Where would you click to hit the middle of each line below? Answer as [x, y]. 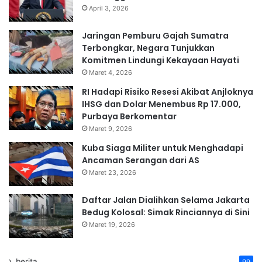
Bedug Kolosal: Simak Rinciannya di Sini [166, 213]
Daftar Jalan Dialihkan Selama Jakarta [166, 200]
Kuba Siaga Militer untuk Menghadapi [163, 148]
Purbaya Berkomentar [129, 117]
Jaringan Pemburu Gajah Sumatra [155, 36]
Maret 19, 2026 [112, 225]
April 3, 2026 [109, 8]
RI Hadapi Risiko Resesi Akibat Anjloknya [168, 92]
